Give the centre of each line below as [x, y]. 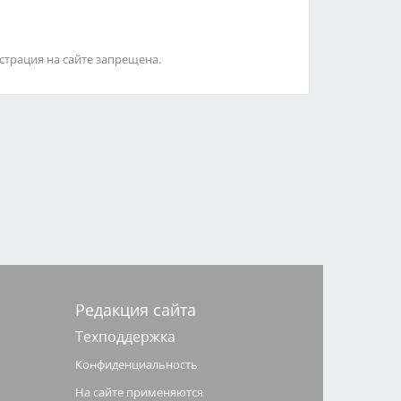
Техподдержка [125, 337]
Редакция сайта [135, 310]
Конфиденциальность [136, 364]
